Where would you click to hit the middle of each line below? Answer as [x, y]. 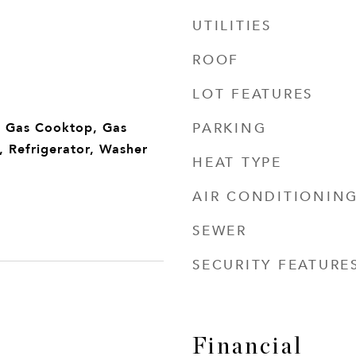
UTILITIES [232, 25]
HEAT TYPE [237, 161]
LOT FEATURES [253, 93]
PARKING [230, 127]
